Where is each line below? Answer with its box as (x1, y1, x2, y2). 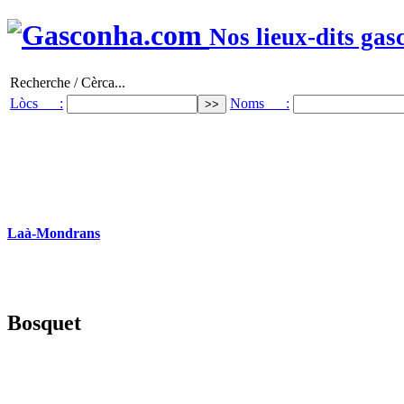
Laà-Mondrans (7, 225, 100, 242)
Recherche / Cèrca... (10, 74, 125, 90)
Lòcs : (10, 95, 63, 111)
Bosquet (7, 311, 81, 335)
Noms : (230, 95, 289, 111)
